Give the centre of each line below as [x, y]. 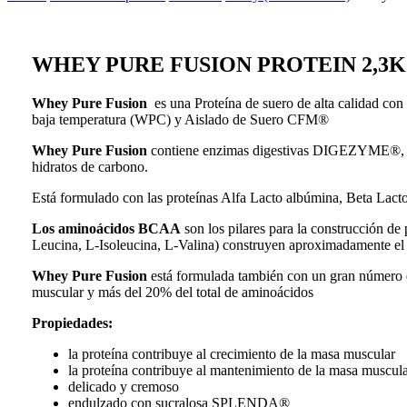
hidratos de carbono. [89, 166]
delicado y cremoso [123, 386]
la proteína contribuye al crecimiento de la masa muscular [231, 353]
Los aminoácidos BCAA [106, 228]
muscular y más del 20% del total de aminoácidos [172, 292]
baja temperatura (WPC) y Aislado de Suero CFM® [180, 119]
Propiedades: [72, 323]
